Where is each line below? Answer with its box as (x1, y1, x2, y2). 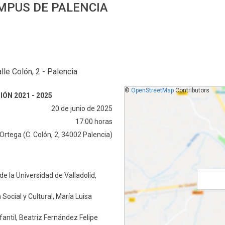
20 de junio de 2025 (51, 104, 113, 113)
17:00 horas (75, 117, 113, 126)
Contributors (173, 86, 209, 94)
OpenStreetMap (131, 86, 174, 94)
